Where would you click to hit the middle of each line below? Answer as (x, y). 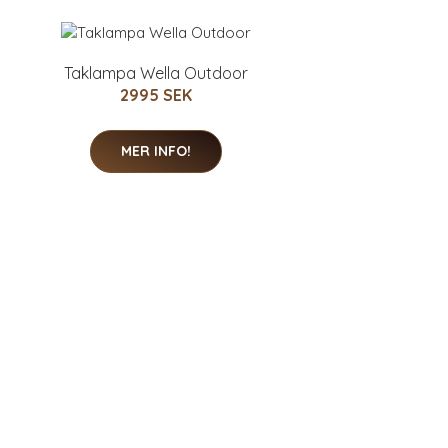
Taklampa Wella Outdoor (156, 72)
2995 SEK (156, 94)
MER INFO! (156, 150)
